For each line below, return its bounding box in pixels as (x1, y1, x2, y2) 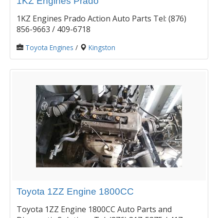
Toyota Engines (25, 43, 73, 53)
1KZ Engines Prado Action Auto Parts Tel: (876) (17, 13, 186, 24)
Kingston (89, 43, 115, 53)
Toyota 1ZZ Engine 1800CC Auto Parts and (17, 203, 172, 215)
